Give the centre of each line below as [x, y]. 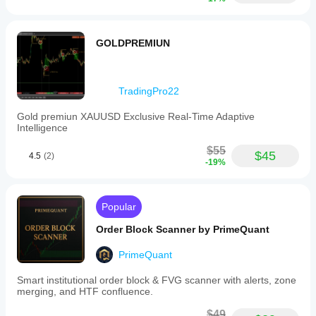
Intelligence [42, 128]
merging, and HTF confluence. [85, 291]
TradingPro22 [149, 91]
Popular [119, 207]
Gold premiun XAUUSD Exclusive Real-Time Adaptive [136, 116]
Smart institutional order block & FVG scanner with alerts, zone [157, 280]
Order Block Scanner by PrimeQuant [183, 229]
